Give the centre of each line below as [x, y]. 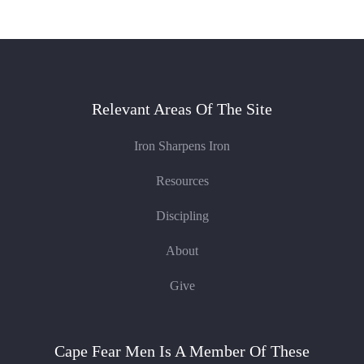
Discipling [182, 216]
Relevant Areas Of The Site [182, 109]
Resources [182, 181]
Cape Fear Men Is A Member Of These [182, 351]
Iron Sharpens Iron [182, 146]
